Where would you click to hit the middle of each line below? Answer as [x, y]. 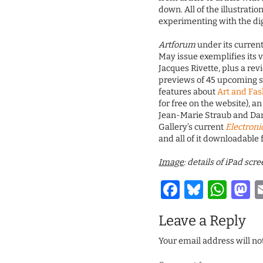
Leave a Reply [203, 221]
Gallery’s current [192, 127]
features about [188, 92]
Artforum [177, 45]
